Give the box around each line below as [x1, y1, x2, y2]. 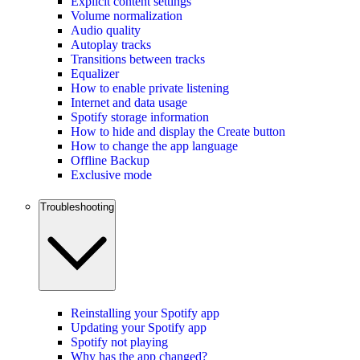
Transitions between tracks [71, 51, 205, 66]
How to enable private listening [71, 80, 229, 95]
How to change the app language [71, 138, 238, 153]
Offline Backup [71, 153, 149, 167]
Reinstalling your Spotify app [71, 306, 219, 321]
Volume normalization [71, 8, 182, 22]
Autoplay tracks [71, 37, 151, 51]
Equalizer [71, 66, 119, 80]
